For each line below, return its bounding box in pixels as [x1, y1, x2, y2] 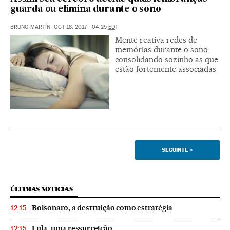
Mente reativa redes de [115, 35, 197, 45]
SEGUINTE [162, 146, 188, 154]
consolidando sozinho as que [115, 54, 218, 65]
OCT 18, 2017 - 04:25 [54, 24, 108, 31]
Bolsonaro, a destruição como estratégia [32, 203, 173, 213]
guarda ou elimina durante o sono [10, 5, 161, 14]
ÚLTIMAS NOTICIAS [10, 185, 73, 194]
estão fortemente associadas [115, 64, 216, 74]
